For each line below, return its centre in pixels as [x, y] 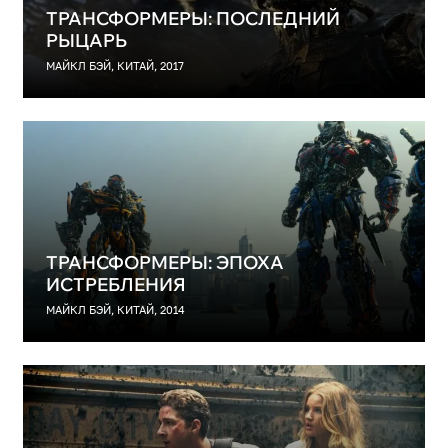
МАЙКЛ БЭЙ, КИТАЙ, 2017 [114, 66]
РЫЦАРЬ [86, 40]
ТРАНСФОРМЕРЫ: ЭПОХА [164, 261]
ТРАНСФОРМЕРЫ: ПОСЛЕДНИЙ [192, 18]
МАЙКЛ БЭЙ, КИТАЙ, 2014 [115, 309]
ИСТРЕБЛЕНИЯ [115, 283]
